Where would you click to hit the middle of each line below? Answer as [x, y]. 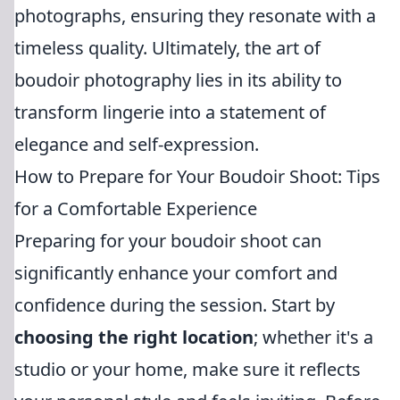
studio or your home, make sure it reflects [187, 369]
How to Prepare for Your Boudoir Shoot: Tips [197, 176]
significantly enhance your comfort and [176, 273]
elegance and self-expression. [137, 144]
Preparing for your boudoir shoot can [168, 241]
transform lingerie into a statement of [170, 112]
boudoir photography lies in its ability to [178, 80]
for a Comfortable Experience [136, 208]
